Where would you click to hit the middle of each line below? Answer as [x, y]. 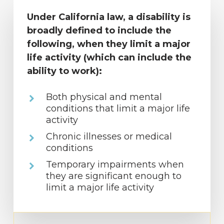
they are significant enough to [113, 176]
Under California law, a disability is [108, 17]
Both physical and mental [104, 97]
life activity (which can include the [109, 58]
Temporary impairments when [115, 165]
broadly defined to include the [99, 31]
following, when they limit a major [108, 44]
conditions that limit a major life [118, 109]
